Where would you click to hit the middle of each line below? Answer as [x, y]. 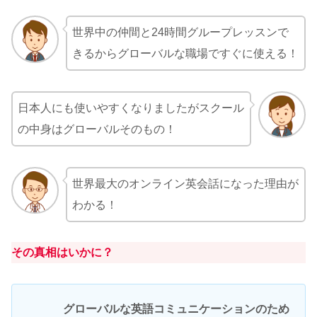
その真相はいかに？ [62, 253]
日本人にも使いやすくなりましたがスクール [131, 108]
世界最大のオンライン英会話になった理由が [185, 183]
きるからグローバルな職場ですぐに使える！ [185, 54]
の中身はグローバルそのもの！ [97, 129]
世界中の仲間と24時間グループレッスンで [180, 33]
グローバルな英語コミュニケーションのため [176, 309]
